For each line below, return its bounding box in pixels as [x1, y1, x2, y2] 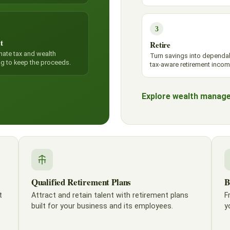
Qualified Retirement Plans [31, 176, 131, 188]
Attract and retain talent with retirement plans [31, 191, 188, 200]
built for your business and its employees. [31, 202, 173, 210]
